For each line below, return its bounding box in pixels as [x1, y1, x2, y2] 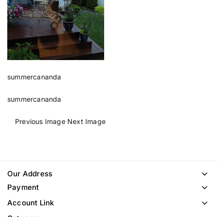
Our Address [7, 169, 53, 178]
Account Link [7, 198, 54, 207]
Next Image [65, 117, 106, 125]
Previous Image [15, 117, 65, 125]
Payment [7, 182, 39, 192]
